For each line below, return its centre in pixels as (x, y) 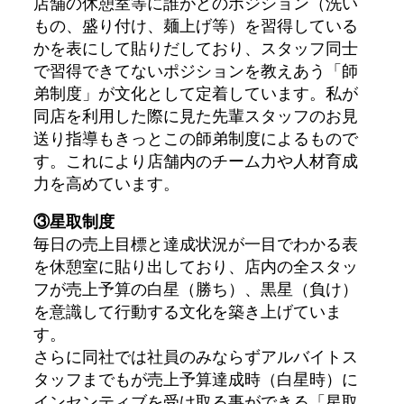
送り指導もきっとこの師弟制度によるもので (195, 138)
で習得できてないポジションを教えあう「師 (195, 70)
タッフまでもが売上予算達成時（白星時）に (195, 378)
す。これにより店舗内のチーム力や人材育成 (195, 160)
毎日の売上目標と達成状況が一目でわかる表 (195, 243)
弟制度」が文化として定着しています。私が (195, 92)
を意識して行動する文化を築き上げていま (187, 311)
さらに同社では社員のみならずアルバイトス (195, 356)
